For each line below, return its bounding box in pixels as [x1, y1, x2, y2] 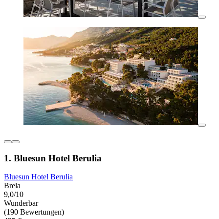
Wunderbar [4, 199, 38, 208]
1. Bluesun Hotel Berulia [4, 153, 102, 163]
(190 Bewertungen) [4, 208, 64, 217]
